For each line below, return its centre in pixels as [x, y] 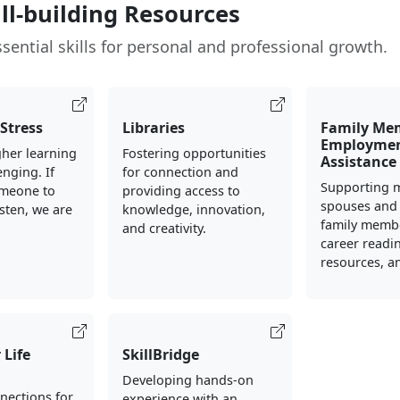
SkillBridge [160, 355]
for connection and [180, 172]
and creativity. [164, 229]
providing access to [181, 191]
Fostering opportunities [194, 154]
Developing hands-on [187, 380]
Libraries [153, 128]
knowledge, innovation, [193, 210]
